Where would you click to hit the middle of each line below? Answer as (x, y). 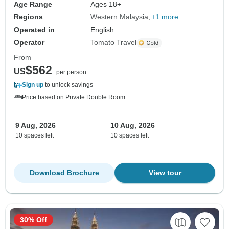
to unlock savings (68, 85)
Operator (29, 43)
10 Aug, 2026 (133, 125)
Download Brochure (64, 173)
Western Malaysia (120, 17)
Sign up (33, 85)
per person (71, 72)
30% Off (33, 220)
